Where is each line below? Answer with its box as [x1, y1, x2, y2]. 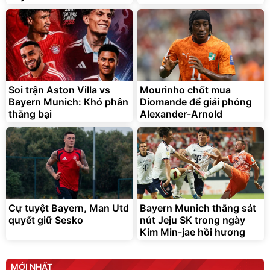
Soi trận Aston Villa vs [8, 84, 110, 96]
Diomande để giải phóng [140, 96, 252, 108]
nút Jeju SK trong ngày [140, 214, 245, 227]
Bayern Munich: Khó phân [8, 96, 128, 108]
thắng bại [8, 108, 52, 121]
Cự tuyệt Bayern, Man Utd [8, 202, 129, 215]
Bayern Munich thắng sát [140, 202, 256, 215]
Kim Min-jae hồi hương [140, 226, 245, 239]
